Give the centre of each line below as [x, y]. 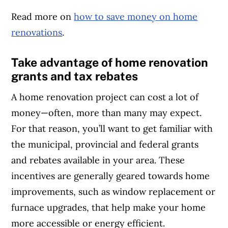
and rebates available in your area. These [98, 160]
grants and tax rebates [76, 76]
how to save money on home [136, 17]
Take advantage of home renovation [110, 63]
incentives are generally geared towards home [111, 176]
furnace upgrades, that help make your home [109, 207]
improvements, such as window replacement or [113, 191]
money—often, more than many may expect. [107, 112]
